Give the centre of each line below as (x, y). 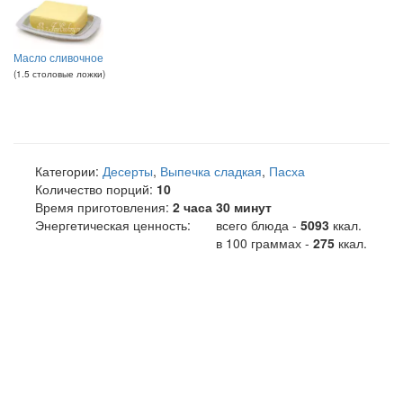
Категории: (67, 170)
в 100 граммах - (263, 242)
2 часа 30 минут (222, 206)
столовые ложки (67, 74)
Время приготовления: (102, 206)
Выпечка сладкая (211, 170)
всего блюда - (256, 224)
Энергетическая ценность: (113, 224)
